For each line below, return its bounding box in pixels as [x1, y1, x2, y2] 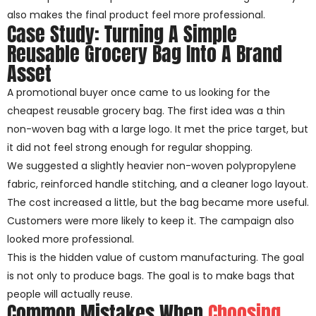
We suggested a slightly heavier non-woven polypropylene [7, 159, 296, 174]
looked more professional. [7, 232, 134, 247]
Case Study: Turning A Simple [7, 19, 237, 49]
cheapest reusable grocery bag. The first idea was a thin [7, 104, 285, 119]
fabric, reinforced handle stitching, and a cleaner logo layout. [7, 177, 308, 192]
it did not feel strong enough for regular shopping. [7, 140, 253, 155]
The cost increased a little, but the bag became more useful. [7, 195, 309, 210]
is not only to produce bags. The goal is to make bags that [7, 269, 295, 284]
